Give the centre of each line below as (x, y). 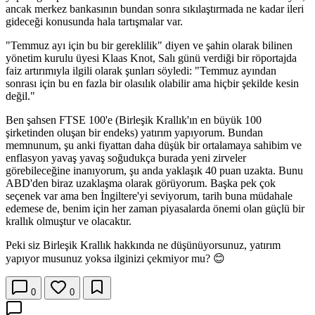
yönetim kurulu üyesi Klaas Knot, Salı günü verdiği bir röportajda (151, 58)
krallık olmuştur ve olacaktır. (69, 221)
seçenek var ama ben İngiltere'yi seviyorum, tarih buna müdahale (149, 196)
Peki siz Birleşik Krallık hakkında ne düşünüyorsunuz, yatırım (143, 245)
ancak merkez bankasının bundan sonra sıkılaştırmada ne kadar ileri (155, 9)
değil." (20, 96)
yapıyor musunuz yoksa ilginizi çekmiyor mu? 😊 (115, 259)
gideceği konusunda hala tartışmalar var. (94, 22)
